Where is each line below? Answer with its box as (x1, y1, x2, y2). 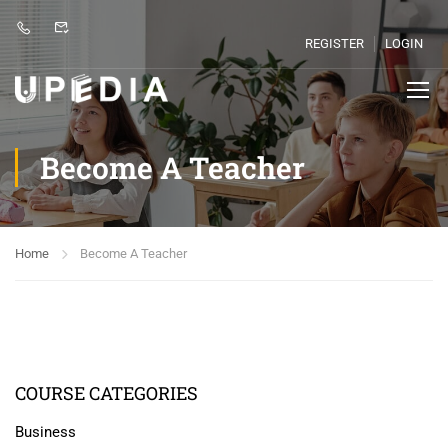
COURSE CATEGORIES (15, 381, 198, 405)
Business (15, 423, 76, 441)
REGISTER (305, 36, 364, 51)
